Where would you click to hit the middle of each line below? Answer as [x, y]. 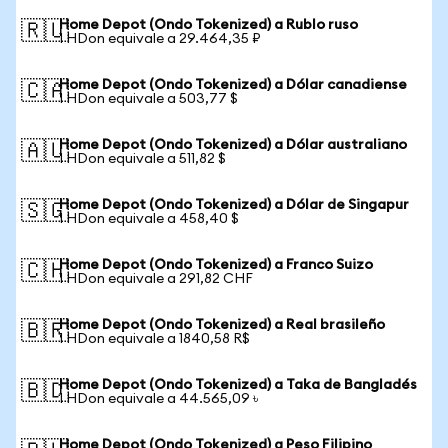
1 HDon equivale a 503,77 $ [148, 99]
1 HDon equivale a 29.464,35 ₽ [160, 39]
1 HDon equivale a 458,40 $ [149, 219]
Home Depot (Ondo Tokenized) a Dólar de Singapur [234, 205]
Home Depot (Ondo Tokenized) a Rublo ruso [208, 25]
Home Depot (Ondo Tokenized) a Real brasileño [222, 325]
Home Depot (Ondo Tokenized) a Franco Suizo [216, 265]
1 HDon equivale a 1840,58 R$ [154, 339]
